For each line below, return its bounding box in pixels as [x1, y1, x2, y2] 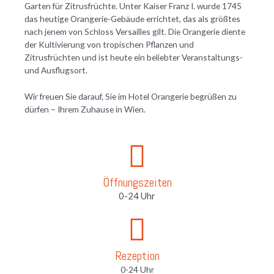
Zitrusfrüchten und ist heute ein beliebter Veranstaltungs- [24, 51, 243, 62]
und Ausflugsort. [24, 64, 87, 75]
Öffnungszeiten [102, 174, 172, 190]
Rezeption [114, 247, 160, 264]
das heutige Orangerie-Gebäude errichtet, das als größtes [24, 13, 240, 24]
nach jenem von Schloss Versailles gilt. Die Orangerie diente [24, 26, 245, 37]
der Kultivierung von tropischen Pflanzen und [24, 39, 194, 50]
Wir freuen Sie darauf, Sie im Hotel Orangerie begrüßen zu [24, 91, 237, 102]
